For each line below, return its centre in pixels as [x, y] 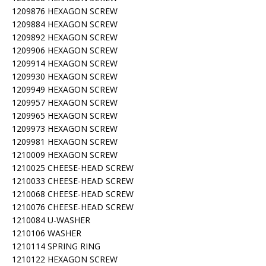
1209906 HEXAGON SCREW [65, 50]
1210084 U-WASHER [51, 220]
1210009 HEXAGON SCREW [65, 155]
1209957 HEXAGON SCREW [65, 102]
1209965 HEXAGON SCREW [65, 115]
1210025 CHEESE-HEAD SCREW [73, 168]
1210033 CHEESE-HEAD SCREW [73, 181]
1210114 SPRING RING [56, 246]
